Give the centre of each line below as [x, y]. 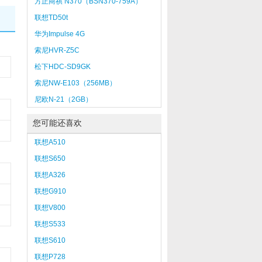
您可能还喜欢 [57, 123]
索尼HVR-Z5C [57, 50]
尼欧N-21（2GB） [63, 99]
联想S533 [50, 224]
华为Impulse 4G [59, 34]
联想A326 [50, 175]
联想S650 [50, 158]
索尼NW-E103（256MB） [75, 83]
